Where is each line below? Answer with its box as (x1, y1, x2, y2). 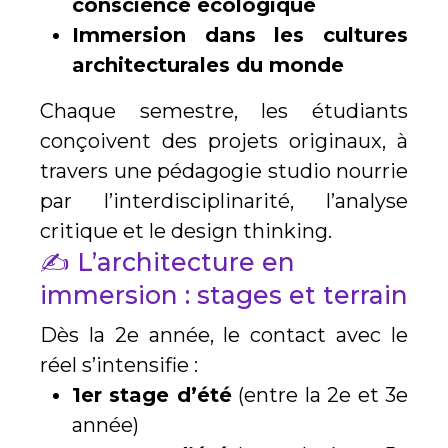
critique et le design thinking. (40, 219, 332, 244)
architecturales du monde (72, 53, 344, 78)
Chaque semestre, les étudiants (40, 99, 408, 124)
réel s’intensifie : (40, 353, 198, 378)
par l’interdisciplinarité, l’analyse (40, 189, 408, 214)
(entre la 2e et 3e (231, 383, 409, 408)
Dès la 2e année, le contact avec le (40, 323, 408, 348)
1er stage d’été (72, 383, 232, 408)
